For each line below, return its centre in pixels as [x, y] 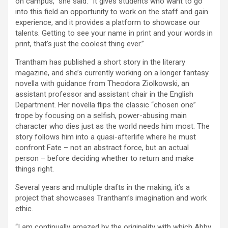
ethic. [24, 208]
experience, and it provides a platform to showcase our [108, 22]
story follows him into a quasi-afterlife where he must [106, 137]
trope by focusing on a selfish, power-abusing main [101, 115]
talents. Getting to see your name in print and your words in [114, 33]
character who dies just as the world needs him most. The [112, 126]
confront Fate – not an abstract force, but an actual [102, 147]
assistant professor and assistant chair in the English [104, 94]
